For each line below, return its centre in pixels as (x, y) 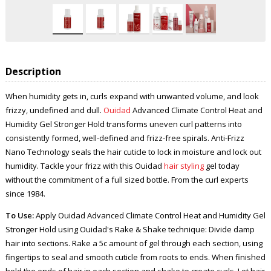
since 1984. (25, 193)
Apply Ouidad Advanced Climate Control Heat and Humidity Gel (149, 215)
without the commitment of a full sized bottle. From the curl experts (127, 179)
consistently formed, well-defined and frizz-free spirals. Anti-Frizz (125, 138)
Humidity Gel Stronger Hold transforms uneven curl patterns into (123, 124)
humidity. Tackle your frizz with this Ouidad (84, 165)
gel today (221, 165)
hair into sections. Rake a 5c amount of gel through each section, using (134, 243)
